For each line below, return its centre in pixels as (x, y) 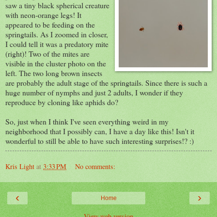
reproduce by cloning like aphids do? (62, 102)
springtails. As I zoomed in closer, (57, 34)
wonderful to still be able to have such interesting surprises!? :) (100, 141)
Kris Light (20, 167)
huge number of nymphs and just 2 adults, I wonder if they (94, 93)
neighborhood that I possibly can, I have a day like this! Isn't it (100, 131)
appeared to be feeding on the (50, 25)
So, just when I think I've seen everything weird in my (87, 122)
